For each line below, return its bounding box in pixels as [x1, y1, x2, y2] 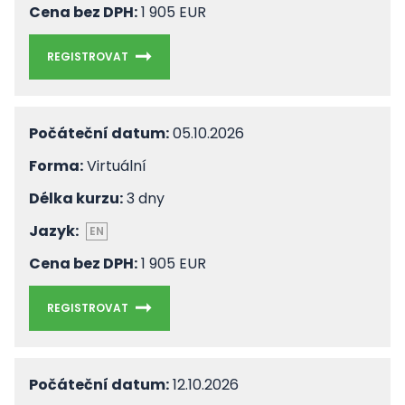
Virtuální [83, 155, 146, 176]
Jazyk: [29, 221, 79, 241]
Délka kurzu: [29, 188, 123, 209]
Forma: [29, 155, 83, 176]
